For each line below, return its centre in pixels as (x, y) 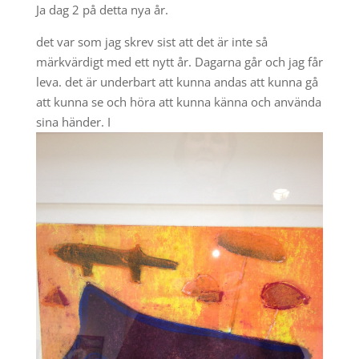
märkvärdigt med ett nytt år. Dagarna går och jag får (179, 61)
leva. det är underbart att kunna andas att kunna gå (177, 81)
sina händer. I (73, 121)
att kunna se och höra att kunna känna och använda (178, 101)
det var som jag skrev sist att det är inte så (151, 41)
